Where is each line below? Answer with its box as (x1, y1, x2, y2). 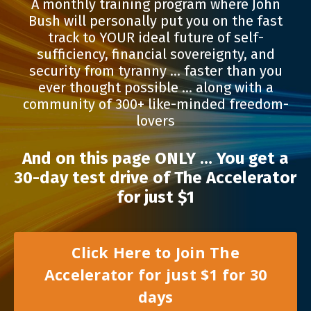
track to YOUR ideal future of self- (47, 29, 264, 46)
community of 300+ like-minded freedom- (22, 96, 289, 112)
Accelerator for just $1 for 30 (44, 264, 267, 285)
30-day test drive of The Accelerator (15, 168, 296, 187)
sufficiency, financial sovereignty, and (36, 46, 275, 62)
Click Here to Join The (72, 242, 239, 262)
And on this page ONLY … (22, 149, 217, 168)
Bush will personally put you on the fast (28, 12, 283, 29)
